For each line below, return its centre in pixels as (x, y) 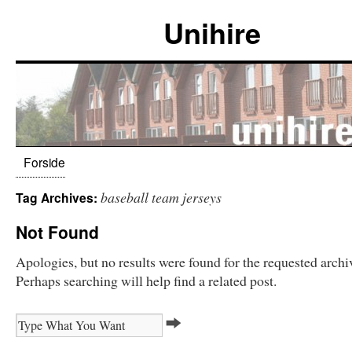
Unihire (212, 32)
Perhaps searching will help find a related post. (146, 280)
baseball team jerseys (161, 197)
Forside (44, 162)
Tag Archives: (58, 198)
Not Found (57, 232)
